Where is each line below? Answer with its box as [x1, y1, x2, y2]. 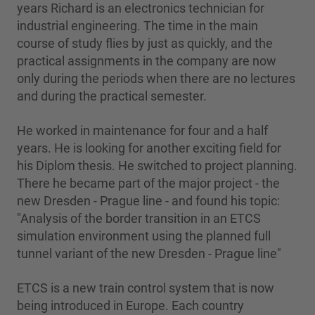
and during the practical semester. [17, 88, 207, 103]
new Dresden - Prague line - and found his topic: [17, 193, 280, 208]
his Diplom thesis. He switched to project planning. [17, 157, 297, 173]
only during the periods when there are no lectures [17, 70, 295, 86]
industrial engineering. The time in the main [17, 18, 258, 33]
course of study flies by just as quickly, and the [17, 35, 273, 51]
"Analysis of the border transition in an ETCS [17, 210, 261, 226]
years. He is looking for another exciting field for [17, 140, 281, 155]
